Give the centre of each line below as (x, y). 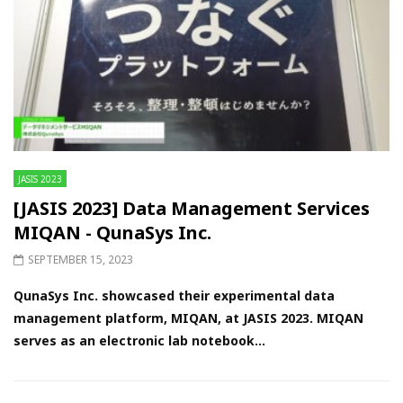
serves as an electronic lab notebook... (139, 340)
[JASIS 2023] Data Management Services (192, 208)
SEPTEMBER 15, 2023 (81, 259)
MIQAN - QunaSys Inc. (112, 232)
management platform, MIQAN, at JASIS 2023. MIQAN (188, 318)
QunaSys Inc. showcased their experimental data (174, 295)
